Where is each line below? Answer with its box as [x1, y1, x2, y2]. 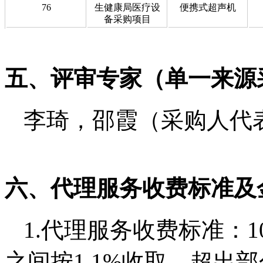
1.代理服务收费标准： [23, 217, 247, 242]
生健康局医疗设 [94, 2, 160, 12]
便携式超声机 [180, 2, 236, 12]
